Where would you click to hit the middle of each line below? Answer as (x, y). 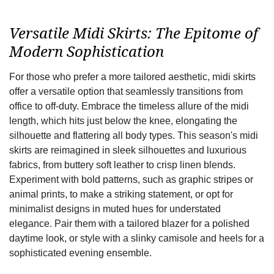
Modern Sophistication (87, 51)
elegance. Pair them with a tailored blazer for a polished (129, 224)
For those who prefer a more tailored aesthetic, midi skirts (132, 77)
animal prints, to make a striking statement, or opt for (121, 194)
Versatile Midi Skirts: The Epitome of (134, 33)
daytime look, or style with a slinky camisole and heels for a (137, 239)
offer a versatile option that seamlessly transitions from (126, 92)
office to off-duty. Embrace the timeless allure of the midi (129, 106)
